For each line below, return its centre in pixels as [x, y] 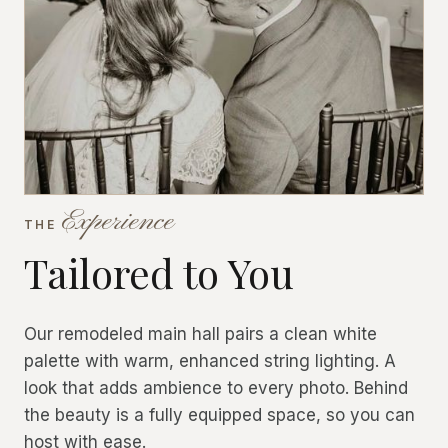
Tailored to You [159, 272]
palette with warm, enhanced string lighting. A [210, 361]
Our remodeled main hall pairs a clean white [200, 334]
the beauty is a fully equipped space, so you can [219, 415]
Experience [117, 222]
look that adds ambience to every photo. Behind [216, 388]
